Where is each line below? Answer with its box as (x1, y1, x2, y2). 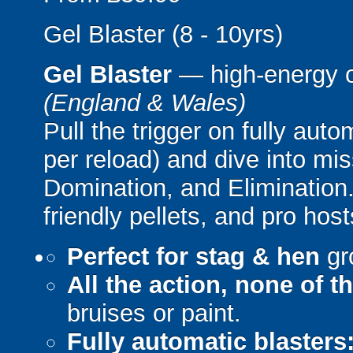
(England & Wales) (43, 89, 246, 116)
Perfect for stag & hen (67, 243, 320, 269)
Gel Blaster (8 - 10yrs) (43, 20, 283, 47)
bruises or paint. (67, 299, 241, 326)
